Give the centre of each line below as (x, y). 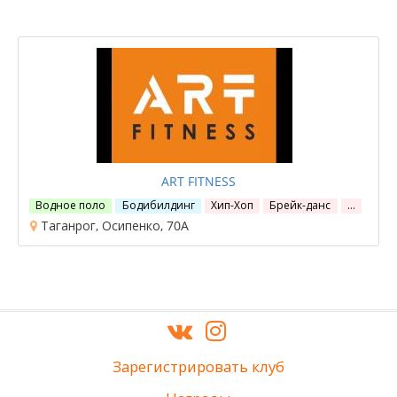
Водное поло (71, 205)
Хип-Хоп (232, 205)
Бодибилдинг (158, 205)
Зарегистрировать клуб (198, 366)
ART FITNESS (198, 181)
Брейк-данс (300, 205)
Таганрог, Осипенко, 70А (113, 226)
